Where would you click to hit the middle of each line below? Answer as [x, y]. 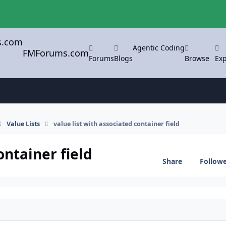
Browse [197, 58]
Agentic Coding [159, 47]
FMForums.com [56, 53]
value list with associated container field [116, 124]
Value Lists [23, 124]
